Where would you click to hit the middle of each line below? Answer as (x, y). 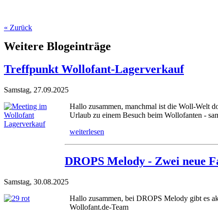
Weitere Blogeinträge (57, 46)
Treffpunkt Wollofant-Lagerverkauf (94, 69)
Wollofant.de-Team (99, 207)
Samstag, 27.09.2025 (36, 90)
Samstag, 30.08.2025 (36, 182)
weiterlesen (87, 131)
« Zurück (18, 27)
